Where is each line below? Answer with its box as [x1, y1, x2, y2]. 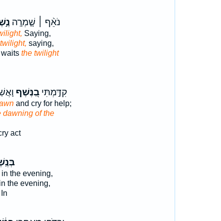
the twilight [21, 49, 59, 57]
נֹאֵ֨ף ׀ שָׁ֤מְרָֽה [9, 17, 60, 28]
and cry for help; [13, 99, 72, 108]
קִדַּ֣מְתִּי [39, 87, 67, 98]
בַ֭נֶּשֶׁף [13, 87, 39, 98]
